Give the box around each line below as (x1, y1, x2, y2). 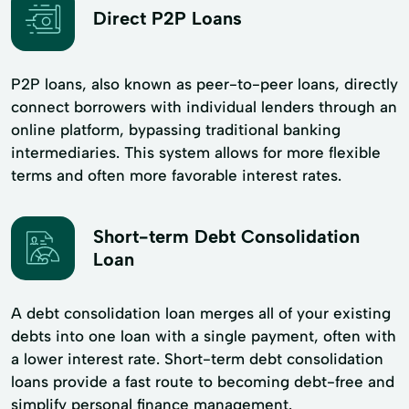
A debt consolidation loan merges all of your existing (11, 303, 391, 322)
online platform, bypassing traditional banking (11, 120, 341, 139)
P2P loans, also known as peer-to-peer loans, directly (11, 74, 398, 93)
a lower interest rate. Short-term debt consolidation (11, 349, 383, 368)
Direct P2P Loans (93, 7, 242, 30)
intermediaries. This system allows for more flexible (11, 142, 381, 162)
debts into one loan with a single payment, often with (11, 326, 396, 345)
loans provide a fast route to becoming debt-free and (11, 372, 394, 391)
